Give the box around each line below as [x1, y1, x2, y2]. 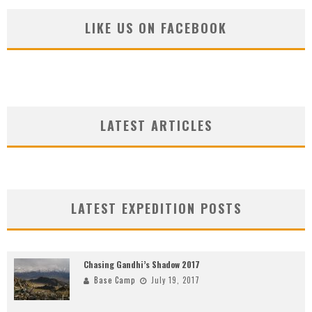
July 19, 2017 [151, 274, 200, 286]
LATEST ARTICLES [100, 116, 212, 135]
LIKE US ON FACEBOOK [85, 19, 227, 38]
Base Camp [94, 274, 135, 286]
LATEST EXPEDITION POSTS [70, 199, 242, 218]
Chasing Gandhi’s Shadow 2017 [84, 258, 200, 271]
